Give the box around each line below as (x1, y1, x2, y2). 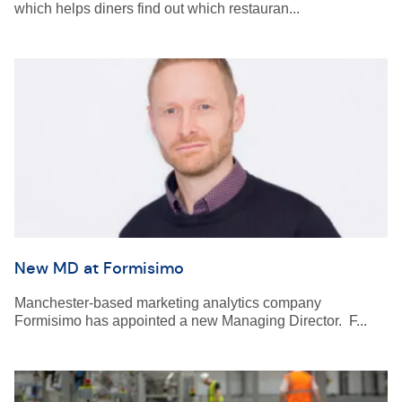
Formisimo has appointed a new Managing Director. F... (14, 313, 367, 328)
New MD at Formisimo (14, 258, 184, 278)
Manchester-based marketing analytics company (14, 295, 321, 310)
